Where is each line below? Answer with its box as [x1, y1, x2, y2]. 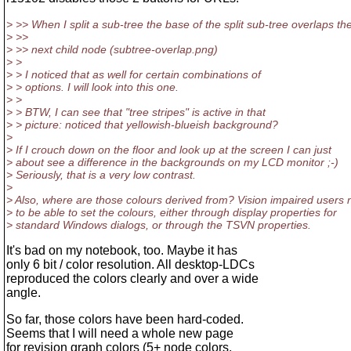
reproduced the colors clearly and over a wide [6, 272, 259, 285]
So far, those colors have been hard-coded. [6, 313, 244, 326]
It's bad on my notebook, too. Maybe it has [6, 244, 237, 257]
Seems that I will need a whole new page [6, 327, 233, 340]
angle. [6, 286, 41, 299]
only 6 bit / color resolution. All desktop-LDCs [6, 258, 255, 271]
